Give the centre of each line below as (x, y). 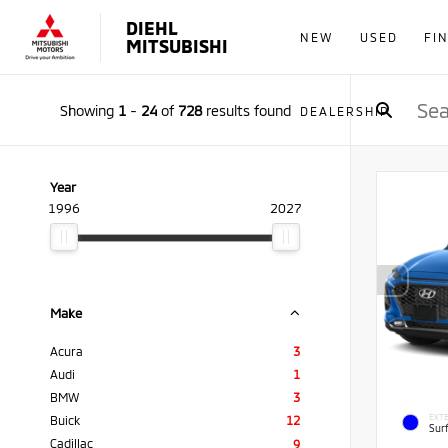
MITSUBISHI (177, 46)
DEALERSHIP (345, 111)
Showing (88, 110)
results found (246, 110)
